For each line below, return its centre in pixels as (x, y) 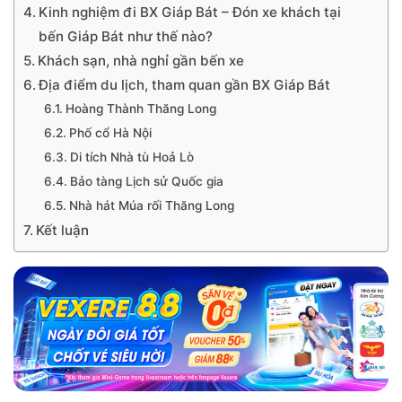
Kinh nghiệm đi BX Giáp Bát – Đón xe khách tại (190, 12)
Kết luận (63, 230)
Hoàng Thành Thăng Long (140, 109)
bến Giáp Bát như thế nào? (126, 36)
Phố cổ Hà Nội (110, 133)
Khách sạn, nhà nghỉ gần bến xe (143, 61)
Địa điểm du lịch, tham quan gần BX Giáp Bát (185, 85)
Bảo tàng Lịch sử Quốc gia (146, 181)
